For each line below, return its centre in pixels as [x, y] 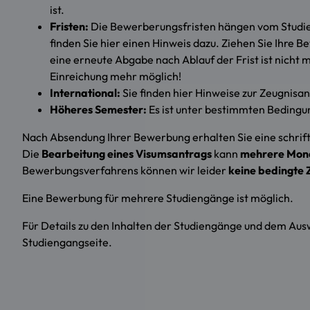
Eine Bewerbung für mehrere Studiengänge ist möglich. [158, 198]
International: [85, 93]
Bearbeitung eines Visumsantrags [128, 154]
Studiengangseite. [67, 243]
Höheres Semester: [98, 110]
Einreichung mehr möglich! [116, 76]
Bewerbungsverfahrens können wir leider [125, 171]
